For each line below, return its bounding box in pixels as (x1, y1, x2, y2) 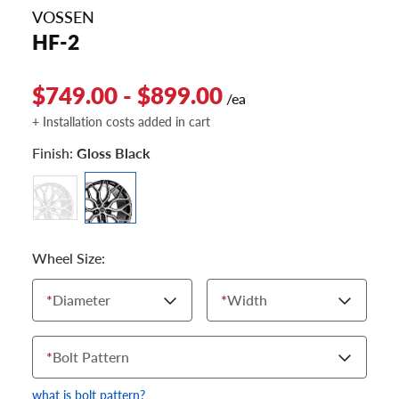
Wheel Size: (32, 248, 105, 269)
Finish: (32, 142, 77, 164)
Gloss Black (77, 142, 151, 164)
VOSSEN (32, 5, 94, 28)
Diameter (53, 289, 110, 311)
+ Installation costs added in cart (32, 112, 210, 131)
